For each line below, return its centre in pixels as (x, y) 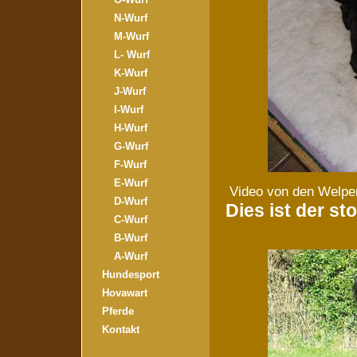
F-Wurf (130, 165)
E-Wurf (130, 183)
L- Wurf (131, 55)
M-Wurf (131, 36)
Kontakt (120, 330)
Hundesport (130, 275)
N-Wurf (130, 18)
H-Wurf (130, 128)
